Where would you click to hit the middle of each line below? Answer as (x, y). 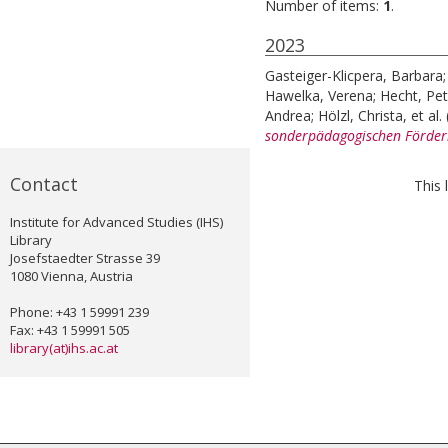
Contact (44, 184)
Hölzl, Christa (360, 116)
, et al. (424, 116)
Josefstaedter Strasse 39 (85, 258)
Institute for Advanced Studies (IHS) (116, 222)
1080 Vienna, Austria (71, 276)
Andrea (288, 116)
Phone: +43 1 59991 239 (79, 312)
